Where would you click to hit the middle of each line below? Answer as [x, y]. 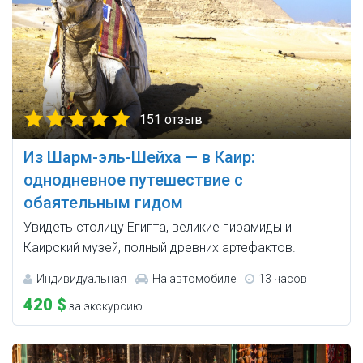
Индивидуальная [81, 279]
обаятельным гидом [103, 203]
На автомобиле [194, 279]
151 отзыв [171, 120]
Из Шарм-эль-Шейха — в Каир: [139, 158]
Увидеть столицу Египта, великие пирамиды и [158, 228]
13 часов [283, 279]
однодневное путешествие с [133, 180]
